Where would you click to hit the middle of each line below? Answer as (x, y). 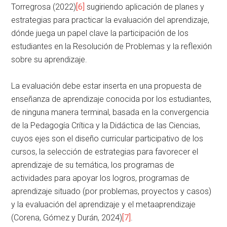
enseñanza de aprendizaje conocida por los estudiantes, (111, 99)
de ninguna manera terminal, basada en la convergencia (110, 112)
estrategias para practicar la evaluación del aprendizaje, (110, 20)
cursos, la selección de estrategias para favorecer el (105, 152)
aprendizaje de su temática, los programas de (93, 165)
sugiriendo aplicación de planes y (145, 7)
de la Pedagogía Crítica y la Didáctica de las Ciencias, (106, 126)
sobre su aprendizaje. (49, 60)
